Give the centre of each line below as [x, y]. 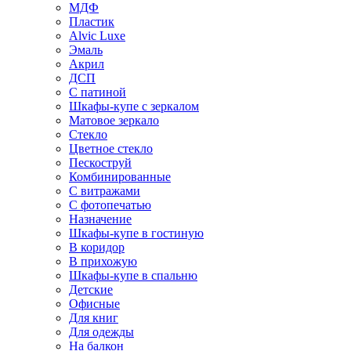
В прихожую [103, 261]
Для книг [94, 318]
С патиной [98, 92]
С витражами [105, 191]
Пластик [92, 22]
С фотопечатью [110, 205]
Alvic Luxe [97, 36]
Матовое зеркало [114, 120]
